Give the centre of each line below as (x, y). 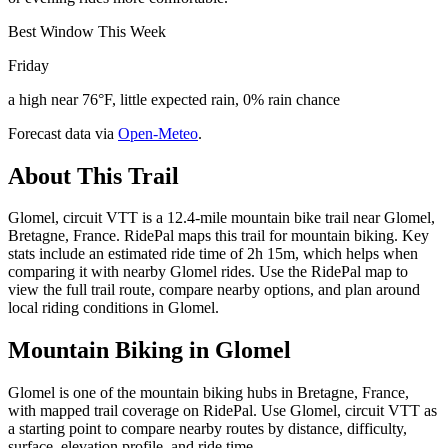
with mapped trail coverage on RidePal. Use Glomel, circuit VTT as (222, 411)
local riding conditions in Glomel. (113, 308)
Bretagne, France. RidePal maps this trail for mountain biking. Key (218, 236)
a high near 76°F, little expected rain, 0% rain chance (174, 99)
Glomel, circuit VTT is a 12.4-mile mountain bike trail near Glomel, (221, 218)
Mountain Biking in (111, 350)
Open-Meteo (158, 133)
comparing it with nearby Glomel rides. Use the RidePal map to (208, 272)
